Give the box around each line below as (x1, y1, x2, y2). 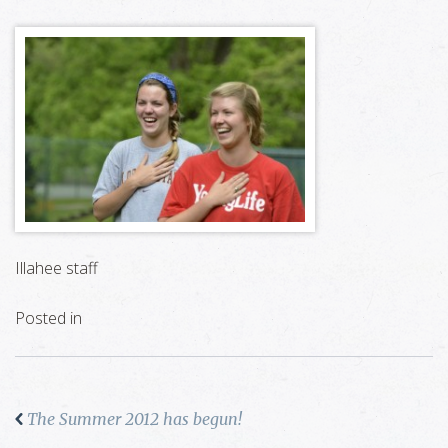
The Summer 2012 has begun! (27, 408, 242, 429)
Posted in (15, 306, 82, 329)
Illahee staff (15, 256, 98, 279)
